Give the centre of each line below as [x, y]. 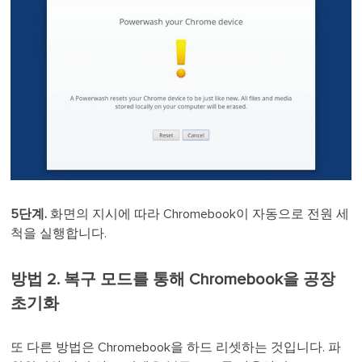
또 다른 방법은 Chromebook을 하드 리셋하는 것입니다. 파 [176, 348]
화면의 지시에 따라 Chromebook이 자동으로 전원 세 [198, 215]
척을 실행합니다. [59, 234]
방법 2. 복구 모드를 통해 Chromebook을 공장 [173, 280]
